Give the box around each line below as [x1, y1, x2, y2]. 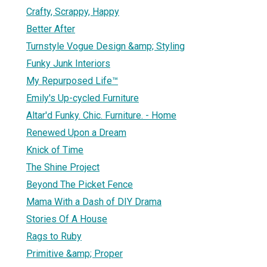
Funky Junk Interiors [26, 57, 110, 69]
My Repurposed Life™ [26, 74, 118, 86]
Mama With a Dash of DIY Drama [26, 195, 162, 207]
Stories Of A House [26, 213, 107, 225]
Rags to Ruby [26, 230, 82, 242]
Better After [26, 23, 75, 35]
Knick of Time [26, 144, 83, 156]
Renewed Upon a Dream [26, 126, 126, 138]
